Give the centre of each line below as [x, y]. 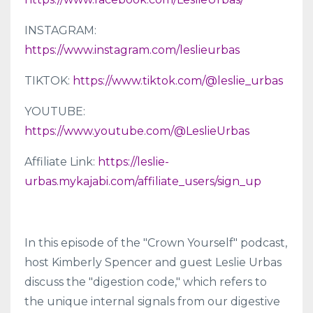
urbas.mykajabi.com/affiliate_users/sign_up [143, 182]
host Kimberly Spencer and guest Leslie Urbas [153, 263]
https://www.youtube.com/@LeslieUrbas [137, 131]
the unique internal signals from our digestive [152, 302]
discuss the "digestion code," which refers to [146, 282]
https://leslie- [133, 162]
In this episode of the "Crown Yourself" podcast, [156, 243]
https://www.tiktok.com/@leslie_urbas [178, 81]
